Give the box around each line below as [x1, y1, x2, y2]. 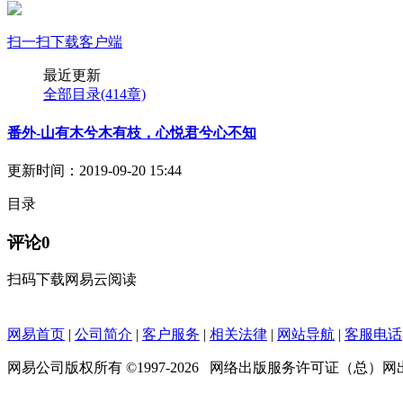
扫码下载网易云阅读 [7, 272, 137, 288]
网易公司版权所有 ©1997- [7, 360, 170, 376]
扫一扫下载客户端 [7, 34, 122, 50]
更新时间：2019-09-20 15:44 [7, 162, 182, 178]
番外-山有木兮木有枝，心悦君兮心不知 [7, 124, 256, 140]
